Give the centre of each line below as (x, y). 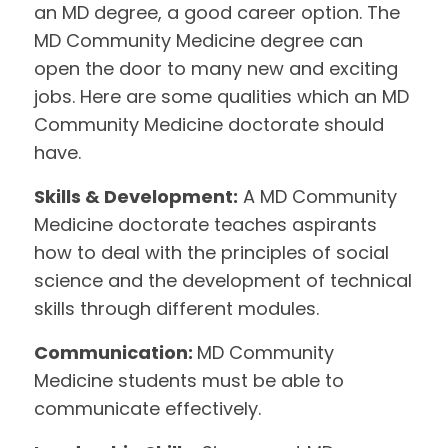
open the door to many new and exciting (216, 68)
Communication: (116, 352)
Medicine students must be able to (189, 380)
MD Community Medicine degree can (199, 40)
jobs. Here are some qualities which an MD (222, 96)
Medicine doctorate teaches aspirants (206, 224)
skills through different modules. (179, 308)
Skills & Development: (136, 196)
